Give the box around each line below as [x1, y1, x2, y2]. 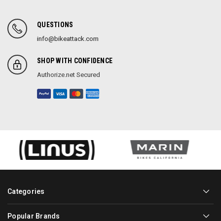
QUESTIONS [37, 21, 74, 29]
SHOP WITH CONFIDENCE [37, 57, 112, 65]
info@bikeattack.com [37, 35, 99, 42]
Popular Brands [7, 212, 60, 220]
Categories [7, 187, 45, 195]
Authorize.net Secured [37, 71, 100, 78]
